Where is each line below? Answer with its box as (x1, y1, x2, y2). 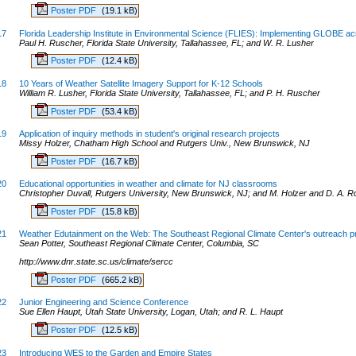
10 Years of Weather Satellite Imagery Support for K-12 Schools (18, 78, 263, 88)
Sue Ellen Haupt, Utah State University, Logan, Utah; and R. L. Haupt (18, 307, 283, 317)
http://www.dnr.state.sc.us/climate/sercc (18, 257, 173, 267)
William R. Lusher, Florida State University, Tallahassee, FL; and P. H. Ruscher (18, 87, 320, 98)
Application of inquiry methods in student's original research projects (18, 128, 280, 138)
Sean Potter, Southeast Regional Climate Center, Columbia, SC (18, 238, 259, 249)
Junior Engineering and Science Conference (18, 297, 188, 308)
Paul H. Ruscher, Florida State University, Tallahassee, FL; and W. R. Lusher (18, 37, 314, 48)
